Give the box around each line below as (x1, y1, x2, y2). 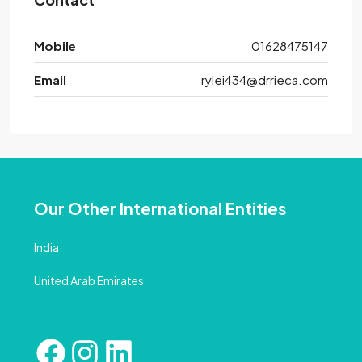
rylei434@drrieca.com (201, 72, 328, 88)
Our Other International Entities (34, 198, 287, 219)
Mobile (34, 38, 76, 54)
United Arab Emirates (34, 273, 144, 288)
